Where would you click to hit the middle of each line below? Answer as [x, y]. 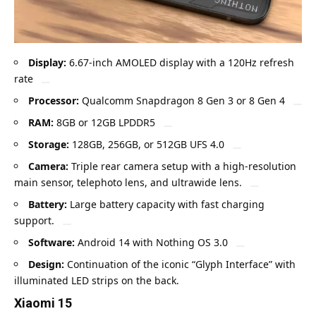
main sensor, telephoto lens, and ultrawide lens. [128, 183]
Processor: [54, 101]
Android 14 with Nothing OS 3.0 [151, 243]
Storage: [49, 145]
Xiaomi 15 [43, 303]
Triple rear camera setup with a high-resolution [182, 166]
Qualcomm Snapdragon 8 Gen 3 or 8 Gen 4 [183, 101]
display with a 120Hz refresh [225, 63]
